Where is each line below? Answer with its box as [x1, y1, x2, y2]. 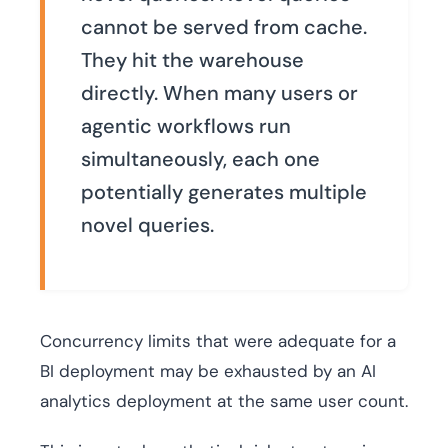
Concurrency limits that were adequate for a [40, 330, 396, 353]
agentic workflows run [81, 113, 291, 140]
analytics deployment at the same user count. [40, 390, 408, 413]
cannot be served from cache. [81, 14, 367, 41]
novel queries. [81, 212, 214, 239]
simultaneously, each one [81, 146, 320, 173]
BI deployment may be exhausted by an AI [40, 360, 376, 383]
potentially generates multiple [81, 179, 367, 206]
